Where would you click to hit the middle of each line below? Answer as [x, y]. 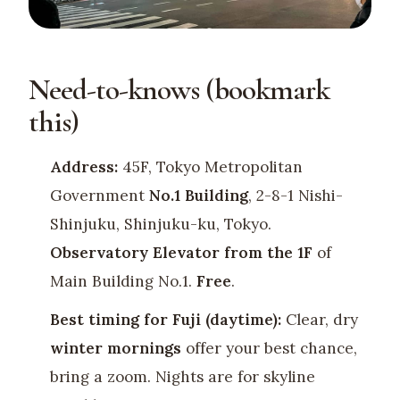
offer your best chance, [269, 348]
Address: [83, 167]
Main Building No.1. [123, 282]
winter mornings [115, 348]
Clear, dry [319, 319]
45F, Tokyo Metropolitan [210, 167]
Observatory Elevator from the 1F [181, 253]
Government [99, 196]
